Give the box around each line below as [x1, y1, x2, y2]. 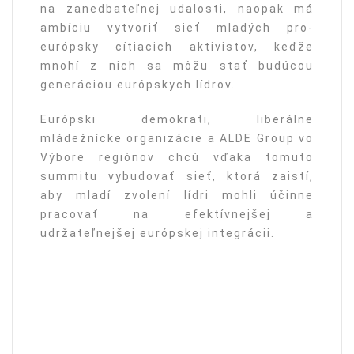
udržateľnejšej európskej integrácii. [40, 226, 275, 239]
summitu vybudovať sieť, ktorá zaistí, [40, 169, 314, 183]
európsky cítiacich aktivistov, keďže [40, 40, 314, 53]
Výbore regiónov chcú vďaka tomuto [40, 150, 314, 164]
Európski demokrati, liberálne [40, 112, 314, 126]
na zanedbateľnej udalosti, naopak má [40, 2, 314, 15]
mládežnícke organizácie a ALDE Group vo [40, 131, 314, 145]
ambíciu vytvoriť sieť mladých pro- [40, 21, 314, 34]
